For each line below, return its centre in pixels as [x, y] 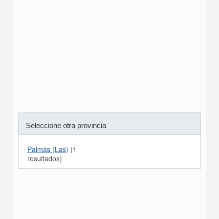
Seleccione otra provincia [66, 125]
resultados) [44, 158]
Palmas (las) [48, 149]
